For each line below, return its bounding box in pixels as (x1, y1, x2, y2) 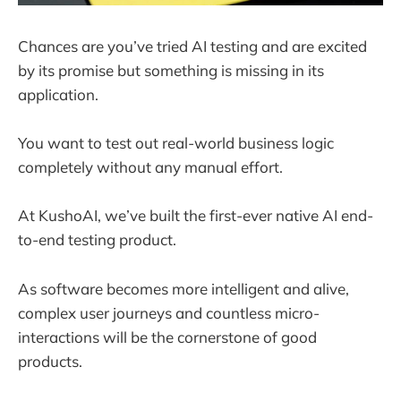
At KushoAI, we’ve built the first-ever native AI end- (18, 206, 373, 226)
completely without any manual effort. (18, 158, 283, 177)
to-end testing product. (18, 230, 180, 250)
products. (18, 351, 86, 371)
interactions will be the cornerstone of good (18, 327, 317, 346)
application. (18, 85, 102, 104)
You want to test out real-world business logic (18, 133, 334, 153)
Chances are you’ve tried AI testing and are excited (18, 37, 367, 55)
